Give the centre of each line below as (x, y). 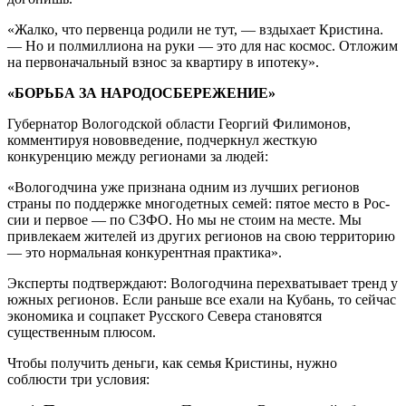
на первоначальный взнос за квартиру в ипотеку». (163, 62)
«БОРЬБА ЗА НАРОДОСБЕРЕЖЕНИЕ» (141, 92)
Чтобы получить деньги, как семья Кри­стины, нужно (172, 362)
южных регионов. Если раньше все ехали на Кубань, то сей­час (202, 299)
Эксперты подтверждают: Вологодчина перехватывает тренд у (203, 283)
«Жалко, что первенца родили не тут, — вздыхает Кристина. (195, 29)
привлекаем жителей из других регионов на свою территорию (201, 236)
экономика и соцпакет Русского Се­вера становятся (164, 315)
